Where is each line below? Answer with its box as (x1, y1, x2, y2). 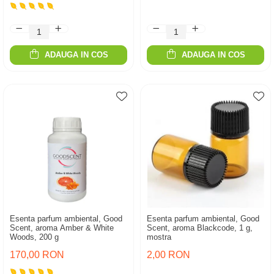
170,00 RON (10, 250, 64, 260)
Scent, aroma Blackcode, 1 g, (147, 223, 253, 232)
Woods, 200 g (10, 232, 59, 242)
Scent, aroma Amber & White (10, 223, 114, 232)
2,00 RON (147, 250, 190, 260)
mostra (147, 232, 171, 242)
